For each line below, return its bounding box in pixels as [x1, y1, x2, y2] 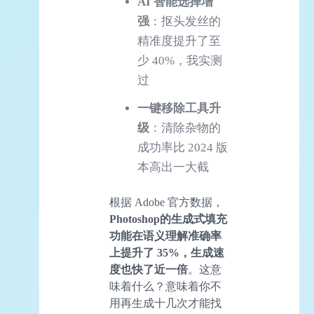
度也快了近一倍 [109, 264, 188, 276]
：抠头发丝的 [149, 15, 221, 29]
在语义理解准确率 [132, 230, 221, 243]
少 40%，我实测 [137, 54, 222, 68]
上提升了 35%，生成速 [109, 247, 224, 259]
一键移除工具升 [137, 102, 221, 116]
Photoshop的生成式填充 [109, 213, 227, 226]
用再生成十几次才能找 [109, 297, 221, 310]
